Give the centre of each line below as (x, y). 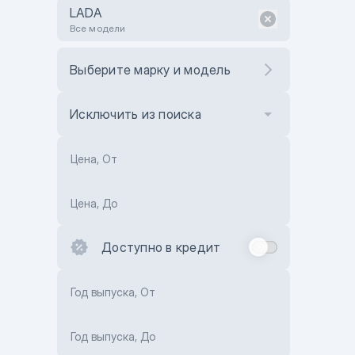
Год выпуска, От (113, 292)
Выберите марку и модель (150, 70)
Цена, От (94, 159)
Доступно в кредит (161, 247)
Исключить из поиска (136, 114)
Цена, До (94, 203)
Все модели (97, 28)
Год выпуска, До (113, 336)
